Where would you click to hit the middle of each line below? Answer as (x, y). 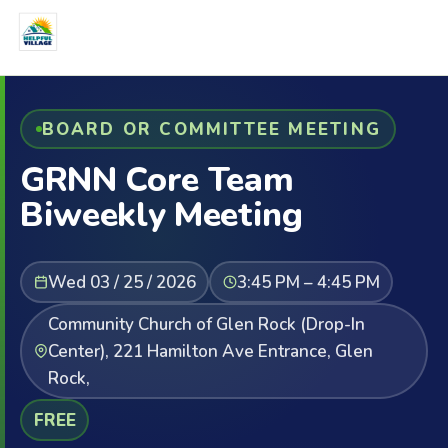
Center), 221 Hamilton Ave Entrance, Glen (210, 351)
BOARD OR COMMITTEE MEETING (211, 129)
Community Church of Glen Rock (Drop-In (206, 324)
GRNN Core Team (157, 180)
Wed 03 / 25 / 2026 (121, 282)
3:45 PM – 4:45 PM (308, 282)
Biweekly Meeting (161, 215)
